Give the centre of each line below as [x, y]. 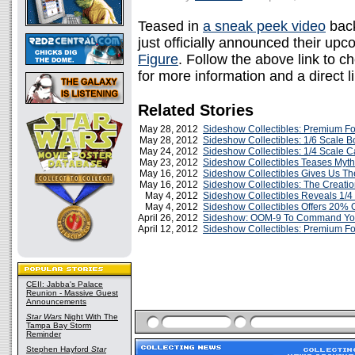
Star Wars [44, 317]
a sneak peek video [264, 26]
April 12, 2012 [170, 229]
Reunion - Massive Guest [72, 293]
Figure [158, 59]
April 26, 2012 [170, 218]
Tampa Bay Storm [59, 325]
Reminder [44, 334]
